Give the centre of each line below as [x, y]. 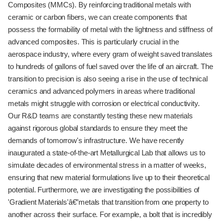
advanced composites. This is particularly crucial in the [93, 42]
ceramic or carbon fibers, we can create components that [97, 17]
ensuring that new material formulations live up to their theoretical [109, 177]
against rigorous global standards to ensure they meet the [98, 128]
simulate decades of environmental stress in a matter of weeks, [107, 165]
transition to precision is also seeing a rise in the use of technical [108, 79]
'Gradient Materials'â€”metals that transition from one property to [109, 202]
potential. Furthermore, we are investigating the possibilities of [104, 190]
